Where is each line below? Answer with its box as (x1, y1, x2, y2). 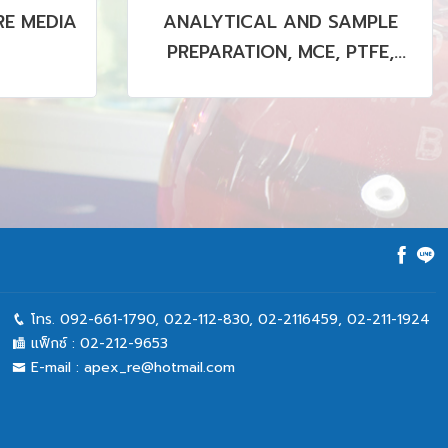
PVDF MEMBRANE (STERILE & (154, 68, 406, 97)
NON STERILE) (220, 98, 340, 127)
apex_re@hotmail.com (84, 357, 235, 379)
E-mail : (26, 357, 84, 379)
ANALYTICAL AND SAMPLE (162, 8, 398, 37)
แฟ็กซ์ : (26, 333, 80, 355)
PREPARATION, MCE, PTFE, (166, 38, 394, 67)
